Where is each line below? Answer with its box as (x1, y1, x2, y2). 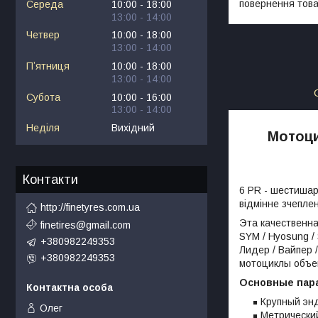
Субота (26, 91, 60, 103)
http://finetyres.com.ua (40, 202, 140, 214)
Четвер (26, 29, 60, 41)
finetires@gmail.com (40, 219, 131, 231)
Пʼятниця (26, 60, 70, 72)
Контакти (23, 172, 78, 187)
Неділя (26, 122, 60, 134)
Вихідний (111, 122, 155, 134)
